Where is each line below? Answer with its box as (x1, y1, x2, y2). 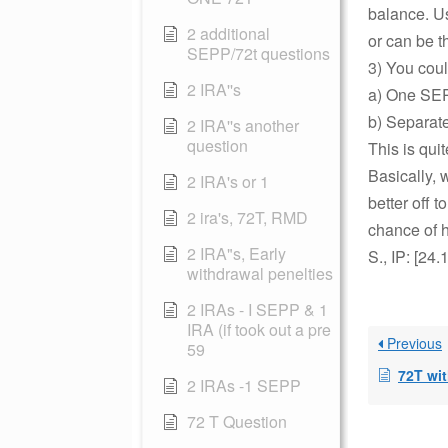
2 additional (187, 22, 270, 45)
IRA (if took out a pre (187, 318, 331, 341)
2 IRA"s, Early (187, 242, 286, 265)
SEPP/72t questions (187, 42, 330, 65)
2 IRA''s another (187, 114, 299, 137)
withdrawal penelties (187, 262, 333, 285)
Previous (383, 333, 442, 353)
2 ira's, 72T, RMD (187, 206, 308, 229)
